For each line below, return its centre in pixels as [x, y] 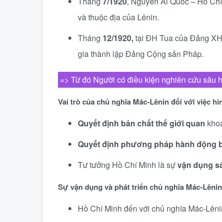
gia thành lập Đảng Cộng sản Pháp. [141, 54]
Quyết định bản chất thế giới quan [141, 123]
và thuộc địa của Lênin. [119, 17]
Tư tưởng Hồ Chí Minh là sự [128, 165]
